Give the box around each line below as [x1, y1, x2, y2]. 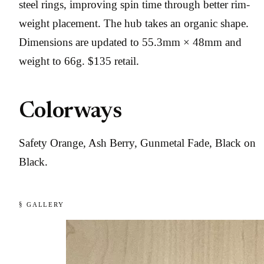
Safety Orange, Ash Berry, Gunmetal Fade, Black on [19, 136, 256, 149]
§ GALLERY [19, 202, 65, 209]
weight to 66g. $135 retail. [19, 55, 139, 68]
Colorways [19, 100, 121, 123]
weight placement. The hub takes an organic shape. [19, 17, 249, 30]
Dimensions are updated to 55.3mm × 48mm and [19, 36, 242, 49]
